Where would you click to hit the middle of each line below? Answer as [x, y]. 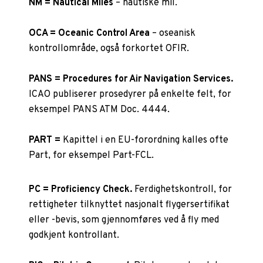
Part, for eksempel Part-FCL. [92, 155]
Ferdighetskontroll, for [183, 189]
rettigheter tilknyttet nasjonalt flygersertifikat [129, 205]
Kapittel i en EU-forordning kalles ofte [145, 140]
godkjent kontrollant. [74, 235]
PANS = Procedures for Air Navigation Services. [131, 79]
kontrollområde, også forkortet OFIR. [109, 48]
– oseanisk [173, 33]
